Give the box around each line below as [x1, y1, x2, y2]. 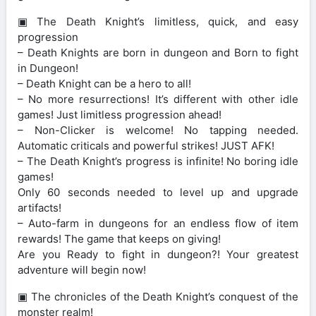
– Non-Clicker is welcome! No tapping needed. [18, 123, 298, 137]
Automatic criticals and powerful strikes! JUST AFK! [18, 138, 274, 152]
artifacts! [18, 200, 61, 214]
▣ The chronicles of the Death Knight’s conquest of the [18, 289, 298, 303]
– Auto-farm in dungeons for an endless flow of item [18, 216, 298, 230]
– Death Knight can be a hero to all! [18, 76, 191, 90]
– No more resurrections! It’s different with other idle [18, 92, 298, 106]
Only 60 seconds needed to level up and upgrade [18, 185, 298, 199]
